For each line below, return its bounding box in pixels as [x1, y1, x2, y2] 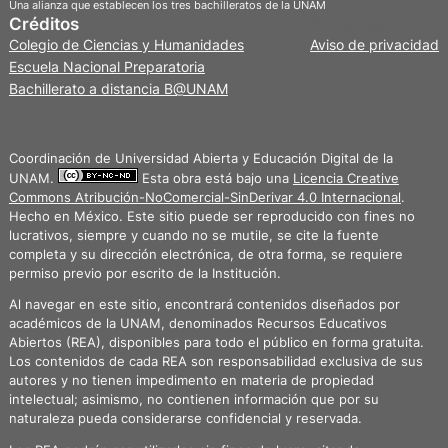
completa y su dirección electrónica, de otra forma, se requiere [8, 246, 403, 262]
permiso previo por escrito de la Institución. [8, 265, 281, 281]
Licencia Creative [292, 170, 399, 186]
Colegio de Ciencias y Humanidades [8, 35, 244, 53]
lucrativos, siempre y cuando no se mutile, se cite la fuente [8, 227, 379, 243]
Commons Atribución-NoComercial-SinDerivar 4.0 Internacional [8, 189, 401, 205]
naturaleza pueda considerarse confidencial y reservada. [8, 411, 362, 427]
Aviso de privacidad [310, 35, 440, 53]
